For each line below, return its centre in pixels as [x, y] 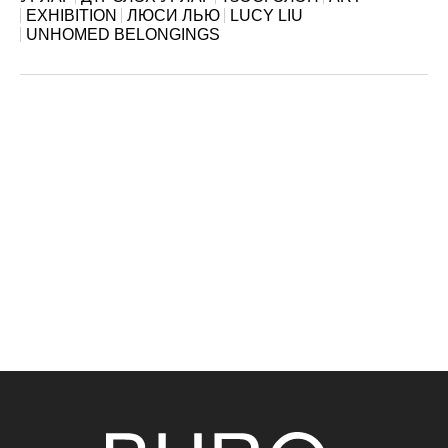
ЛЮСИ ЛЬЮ [173, 15]
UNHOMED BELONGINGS [123, 34]
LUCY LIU [266, 15]
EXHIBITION [71, 15]
